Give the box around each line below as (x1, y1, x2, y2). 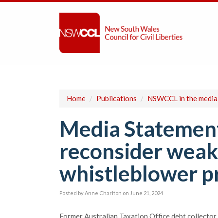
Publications (96, 94, 137, 103)
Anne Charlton (85, 190, 122, 196)
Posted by (59, 190, 85, 196)
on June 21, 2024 (123, 190, 163, 196)
